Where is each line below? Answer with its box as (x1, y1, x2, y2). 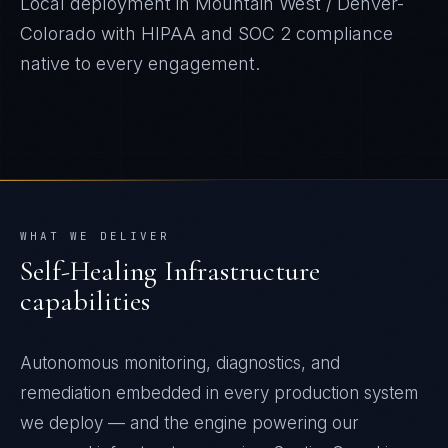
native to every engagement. (20, 53, 260, 74)
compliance (291, 23, 393, 44)
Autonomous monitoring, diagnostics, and (20, 353, 340, 373)
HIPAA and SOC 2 (141, 23, 291, 44)
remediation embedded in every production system (20, 383, 418, 403)
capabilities (20, 284, 150, 318)
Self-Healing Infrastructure (20, 254, 320, 288)
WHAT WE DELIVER (20, 229, 170, 243)
